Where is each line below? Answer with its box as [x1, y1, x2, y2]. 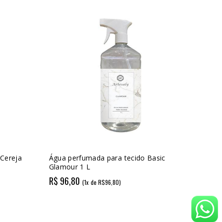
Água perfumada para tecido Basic [49, 153, 166, 163]
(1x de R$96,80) [82, 178, 121, 187]
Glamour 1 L [49, 162, 91, 171]
